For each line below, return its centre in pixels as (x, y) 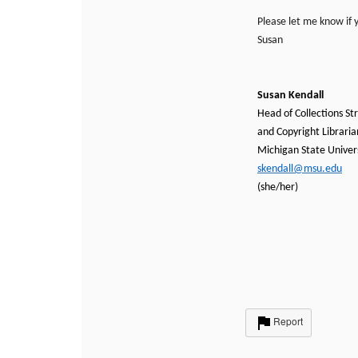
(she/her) (278, 187)
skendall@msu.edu (300, 169)
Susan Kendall (290, 95)
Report (288, 321)
